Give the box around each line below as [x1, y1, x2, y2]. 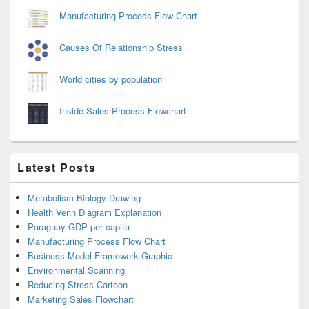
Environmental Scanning [28, 263, 125, 277]
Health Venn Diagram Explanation [28, 206, 161, 219]
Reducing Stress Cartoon [28, 278, 128, 292]
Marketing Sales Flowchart [28, 292, 134, 306]
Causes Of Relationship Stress [59, 41, 183, 54]
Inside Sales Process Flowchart [59, 104, 186, 118]
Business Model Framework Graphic [28, 249, 172, 263]
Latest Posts [17, 159, 97, 176]
